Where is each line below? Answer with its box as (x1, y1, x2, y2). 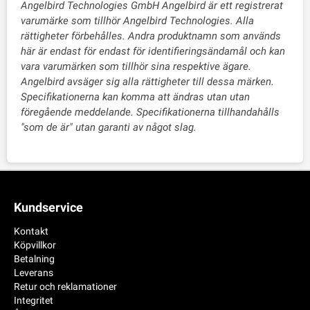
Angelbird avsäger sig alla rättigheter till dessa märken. (21, 75, 274, 88)
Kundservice (14, 201, 83, 215)
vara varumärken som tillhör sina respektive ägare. (21, 60, 251, 73)
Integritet (14, 294, 53, 306)
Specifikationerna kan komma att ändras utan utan (21, 91, 250, 103)
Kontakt (14, 225, 48, 237)
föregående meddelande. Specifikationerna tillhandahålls (21, 106, 280, 118)
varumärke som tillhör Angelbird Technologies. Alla (21, 15, 254, 27)
